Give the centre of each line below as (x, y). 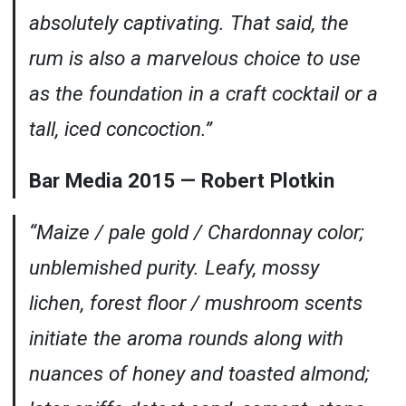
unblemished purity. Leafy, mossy (174, 267)
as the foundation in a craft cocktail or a (203, 93)
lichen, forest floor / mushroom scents (195, 302)
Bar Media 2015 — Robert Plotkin (181, 180)
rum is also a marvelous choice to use (194, 58)
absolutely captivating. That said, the (188, 22)
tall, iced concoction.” (120, 128)
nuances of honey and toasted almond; (199, 373)
